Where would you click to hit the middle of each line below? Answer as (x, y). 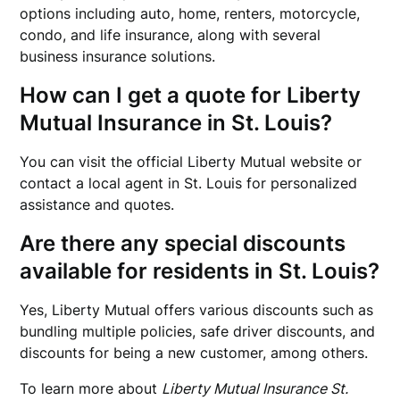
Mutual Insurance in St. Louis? (176, 123)
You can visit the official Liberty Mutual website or (191, 162)
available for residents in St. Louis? (200, 271)
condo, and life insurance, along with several (171, 35)
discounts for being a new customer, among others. (194, 353)
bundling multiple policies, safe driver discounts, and (198, 331)
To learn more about (91, 388)
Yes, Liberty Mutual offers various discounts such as (197, 310)
